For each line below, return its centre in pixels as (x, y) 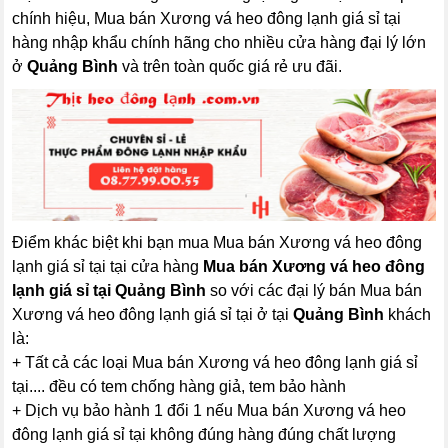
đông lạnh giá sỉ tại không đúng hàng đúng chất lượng (204, 435)
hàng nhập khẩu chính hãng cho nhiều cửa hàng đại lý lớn (219, 42)
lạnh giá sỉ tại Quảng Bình (109, 291)
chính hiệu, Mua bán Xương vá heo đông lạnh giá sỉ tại (207, 18)
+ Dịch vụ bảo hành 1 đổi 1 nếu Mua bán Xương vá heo (209, 411)
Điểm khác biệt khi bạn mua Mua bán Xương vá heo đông (217, 243)
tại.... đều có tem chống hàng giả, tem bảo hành (179, 387)
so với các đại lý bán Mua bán (314, 291)
